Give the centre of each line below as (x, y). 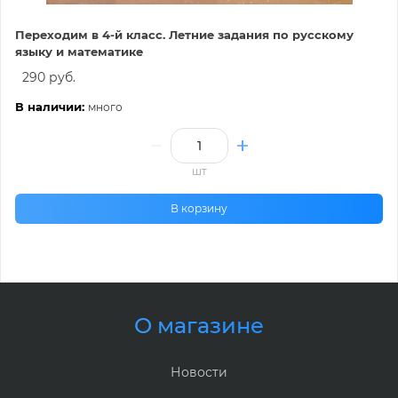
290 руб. (49, 77)
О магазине (199, 325)
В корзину (199, 208)
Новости (199, 372)
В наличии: (52, 106)
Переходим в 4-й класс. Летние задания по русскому (184, 34)
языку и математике (79, 51)
